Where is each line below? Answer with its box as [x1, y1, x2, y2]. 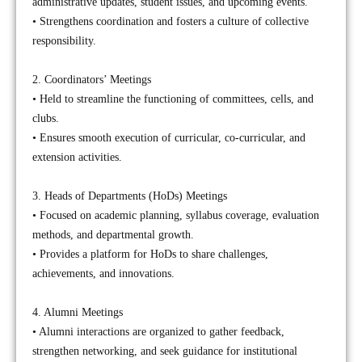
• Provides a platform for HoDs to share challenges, [32, 248, 268, 260]
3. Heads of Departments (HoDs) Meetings [32, 190, 227, 202]
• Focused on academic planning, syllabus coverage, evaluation [32, 209, 319, 221]
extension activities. [32, 151, 122, 163]
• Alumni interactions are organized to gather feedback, [32, 326, 284, 338]
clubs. [32, 112, 59, 124]
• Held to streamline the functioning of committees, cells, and [32, 93, 314, 105]
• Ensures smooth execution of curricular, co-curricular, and [32, 132, 305, 144]
